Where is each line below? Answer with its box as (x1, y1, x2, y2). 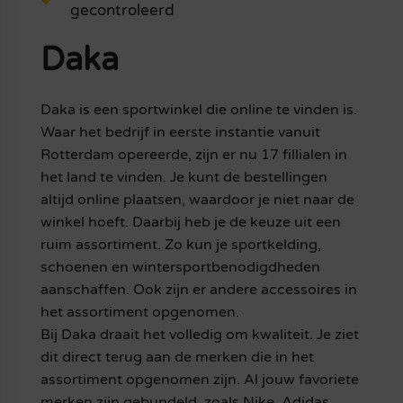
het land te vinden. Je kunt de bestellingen (40, 168, 327, 187)
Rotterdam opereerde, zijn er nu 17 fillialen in (40, 146, 347, 165)
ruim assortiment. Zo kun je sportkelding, (40, 236, 321, 255)
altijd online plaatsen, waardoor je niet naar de (40, 191, 354, 210)
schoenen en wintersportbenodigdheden (40, 258, 320, 277)
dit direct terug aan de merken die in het (40, 348, 314, 367)
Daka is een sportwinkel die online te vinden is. (40, 101, 357, 120)
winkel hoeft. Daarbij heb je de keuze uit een (40, 213, 341, 232)
